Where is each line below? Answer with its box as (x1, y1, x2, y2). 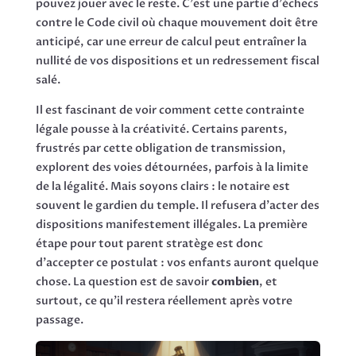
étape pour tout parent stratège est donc (35, 235, 263, 251)
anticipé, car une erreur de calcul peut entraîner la (35, 33, 307, 49)
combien (211, 273, 259, 289)
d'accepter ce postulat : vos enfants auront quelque (35, 254, 319, 270)
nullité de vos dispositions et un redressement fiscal (35, 52, 319, 68)
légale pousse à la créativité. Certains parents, (35, 121, 288, 137)
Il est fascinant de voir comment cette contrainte (35, 102, 304, 118)
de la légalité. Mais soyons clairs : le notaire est (35, 178, 290, 194)
